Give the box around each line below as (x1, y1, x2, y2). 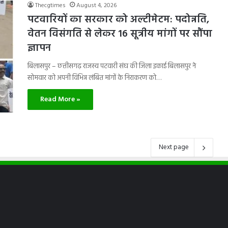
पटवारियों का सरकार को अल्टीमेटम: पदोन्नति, (27, 12, 209, 28)
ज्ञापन (27, 40, 51, 56)
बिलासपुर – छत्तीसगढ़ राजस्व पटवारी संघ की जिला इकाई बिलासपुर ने (27, 61, 196, 72)
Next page (159, 142, 189, 153)
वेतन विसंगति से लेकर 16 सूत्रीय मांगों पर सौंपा (27, 26, 212, 42)
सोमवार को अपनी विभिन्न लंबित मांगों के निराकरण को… (27, 72, 161, 84)
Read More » (40, 94, 80, 105)
